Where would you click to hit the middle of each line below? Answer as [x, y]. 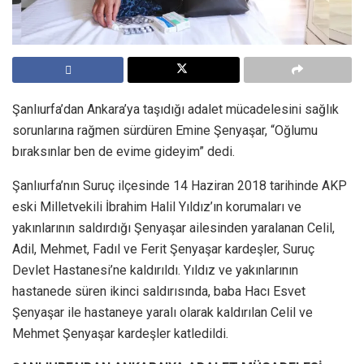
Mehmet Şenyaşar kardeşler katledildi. [120, 334]
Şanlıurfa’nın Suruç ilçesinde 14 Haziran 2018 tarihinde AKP [180, 186]
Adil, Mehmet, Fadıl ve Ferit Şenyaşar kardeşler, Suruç [163, 249]
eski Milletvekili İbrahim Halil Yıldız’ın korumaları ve [157, 207]
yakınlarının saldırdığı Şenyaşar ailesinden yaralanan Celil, [173, 228]
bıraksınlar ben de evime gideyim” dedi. [123, 152]
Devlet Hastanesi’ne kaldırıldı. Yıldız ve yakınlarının [155, 271]
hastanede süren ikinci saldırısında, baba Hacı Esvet [159, 292]
